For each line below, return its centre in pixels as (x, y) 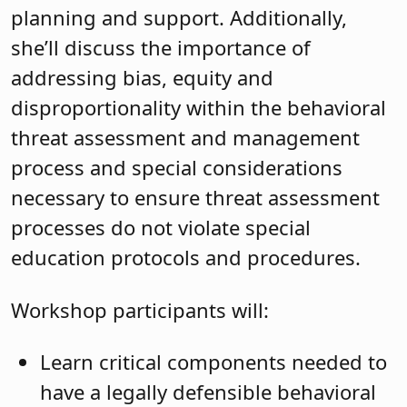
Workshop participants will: (140, 309)
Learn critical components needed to (213, 362)
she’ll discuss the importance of (161, 48)
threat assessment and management (185, 138)
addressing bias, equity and (142, 78)
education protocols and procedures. (186, 258)
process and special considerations (177, 168)
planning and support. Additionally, (179, 18)
